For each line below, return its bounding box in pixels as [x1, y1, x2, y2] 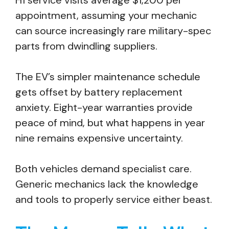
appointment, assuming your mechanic [15, 9, 197, 22]
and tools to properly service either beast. [15, 193, 212, 206]
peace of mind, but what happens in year [15, 116, 205, 129]
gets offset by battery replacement [15, 85, 182, 99]
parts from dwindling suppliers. [15, 39, 157, 53]
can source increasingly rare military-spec [15, 24, 211, 37]
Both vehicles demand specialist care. [15, 162, 192, 175]
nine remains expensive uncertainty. [15, 131, 183, 145]
